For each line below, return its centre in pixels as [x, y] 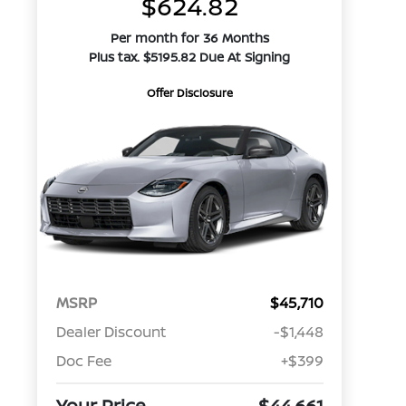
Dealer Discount [111, 332]
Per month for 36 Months [189, 38]
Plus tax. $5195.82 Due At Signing [190, 57]
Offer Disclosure [189, 93]
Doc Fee [83, 361]
